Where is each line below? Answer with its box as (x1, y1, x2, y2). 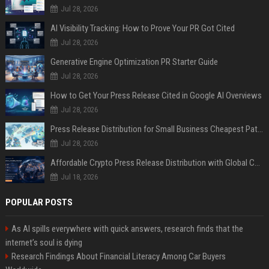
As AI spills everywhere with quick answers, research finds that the (11, 223, 243, 234)
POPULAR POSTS (5, 196, 73, 208)
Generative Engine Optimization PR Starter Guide (50, 56, 218, 67)
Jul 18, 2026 (60, 172, 98, 181)
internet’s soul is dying (5, 237, 82, 248)
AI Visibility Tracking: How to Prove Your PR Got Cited (50, 22, 235, 34)
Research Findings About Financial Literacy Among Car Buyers (11, 250, 226, 262)
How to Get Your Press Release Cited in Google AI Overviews (50, 89, 262, 101)
